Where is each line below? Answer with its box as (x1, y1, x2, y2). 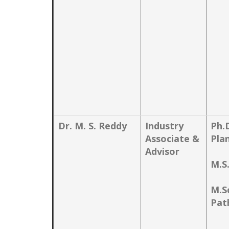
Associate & (145, 132, 199, 145)
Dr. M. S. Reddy (58, 120, 127, 132)
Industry (145, 120, 184, 132)
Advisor (145, 145, 179, 157)
